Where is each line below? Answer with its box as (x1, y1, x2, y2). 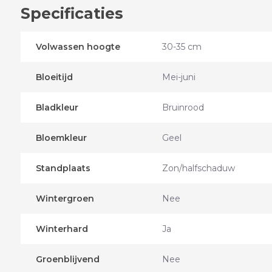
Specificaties (20, 4, 123, 23)
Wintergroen (35, 193, 94, 205)
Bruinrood (161, 102, 204, 114)
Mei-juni (161, 72, 195, 83)
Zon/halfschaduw (161, 163, 235, 174)
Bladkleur (35, 102, 78, 114)
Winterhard (35, 223, 88, 235)
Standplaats (35, 163, 90, 174)
